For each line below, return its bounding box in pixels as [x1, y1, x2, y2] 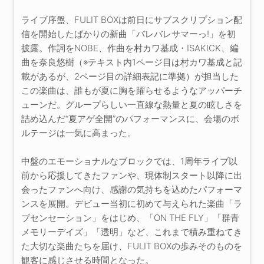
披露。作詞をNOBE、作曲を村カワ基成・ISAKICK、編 [21, 42, 239, 54]
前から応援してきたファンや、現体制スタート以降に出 [21, 170, 242, 181]
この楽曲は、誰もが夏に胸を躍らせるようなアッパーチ [21, 85, 242, 97]
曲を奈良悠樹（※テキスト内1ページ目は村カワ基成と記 [21, 57, 242, 68]
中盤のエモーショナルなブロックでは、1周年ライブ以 [21, 156, 237, 167]
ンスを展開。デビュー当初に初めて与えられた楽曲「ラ [21, 198, 242, 210]
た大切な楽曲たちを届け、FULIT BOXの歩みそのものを [21, 240, 242, 252]
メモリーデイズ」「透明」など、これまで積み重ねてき [21, 226, 242, 238]
